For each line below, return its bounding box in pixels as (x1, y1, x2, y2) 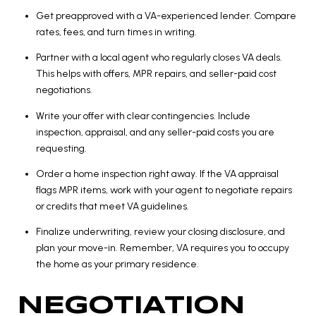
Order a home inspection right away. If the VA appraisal (35, 167, 279, 180)
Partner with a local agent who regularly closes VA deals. (35, 51, 282, 64)
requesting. (35, 142, 87, 154)
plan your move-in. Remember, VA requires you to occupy (35, 242, 289, 255)
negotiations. (35, 84, 92, 97)
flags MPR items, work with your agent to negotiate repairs (35, 183, 292, 196)
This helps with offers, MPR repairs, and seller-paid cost (35, 68, 276, 80)
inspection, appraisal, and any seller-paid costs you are (35, 126, 274, 138)
